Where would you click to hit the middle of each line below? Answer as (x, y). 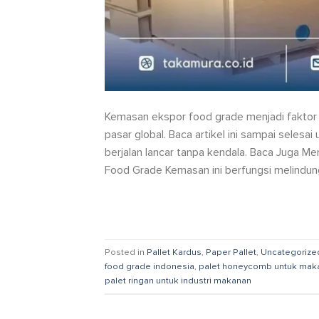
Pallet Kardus (174, 252)
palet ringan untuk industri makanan (178, 280)
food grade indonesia (150, 266)
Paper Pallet (231, 252)
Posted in (126, 252)
